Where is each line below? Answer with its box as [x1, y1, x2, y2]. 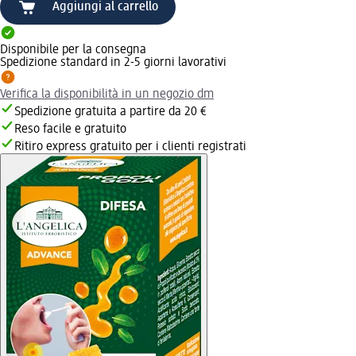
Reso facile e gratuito [14, 122, 126, 136]
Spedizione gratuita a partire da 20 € [14, 105, 207, 118]
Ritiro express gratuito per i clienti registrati [14, 140, 246, 153]
